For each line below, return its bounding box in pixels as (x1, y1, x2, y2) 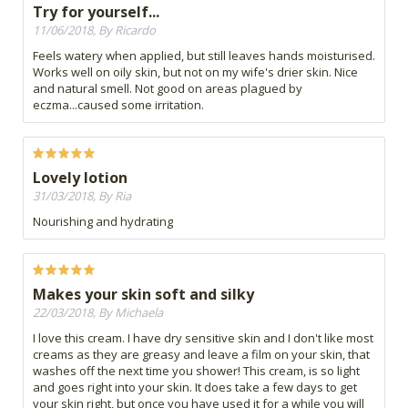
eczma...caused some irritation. (33, 96, 204, 113)
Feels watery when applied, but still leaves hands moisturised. (33, 46, 375, 64)
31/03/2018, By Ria (33, 187, 131, 204)
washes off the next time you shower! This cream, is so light (33, 362, 360, 379)
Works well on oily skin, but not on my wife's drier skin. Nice (33, 63, 358, 80)
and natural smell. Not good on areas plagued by (33, 79, 302, 97)
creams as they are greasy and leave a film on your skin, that (33, 345, 370, 362)
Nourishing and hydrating (33, 212, 173, 229)
